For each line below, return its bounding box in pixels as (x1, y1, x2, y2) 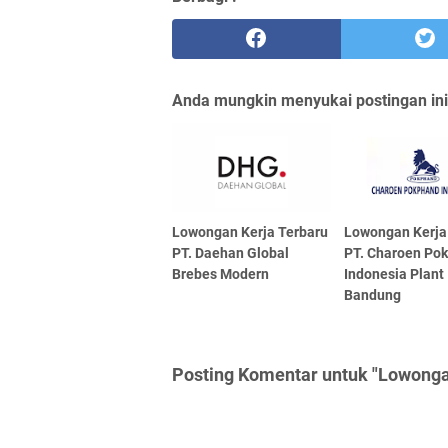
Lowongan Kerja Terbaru (172, 223, 328, 240)
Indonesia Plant (344, 265, 445, 282)
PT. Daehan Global (172, 244, 289, 261)
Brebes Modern (172, 265, 269, 282)
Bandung (344, 286, 402, 303)
